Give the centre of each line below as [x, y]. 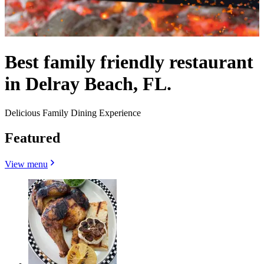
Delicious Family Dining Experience [73, 113]
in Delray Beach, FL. [88, 84]
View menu [26, 164]
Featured [32, 138]
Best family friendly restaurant [129, 62]
